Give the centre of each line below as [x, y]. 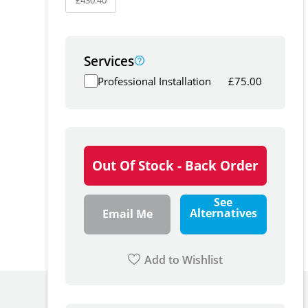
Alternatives [223, 213]
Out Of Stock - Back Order [176, 165]
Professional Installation [155, 81]
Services [109, 60]
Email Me [127, 214]
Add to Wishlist [184, 260]
